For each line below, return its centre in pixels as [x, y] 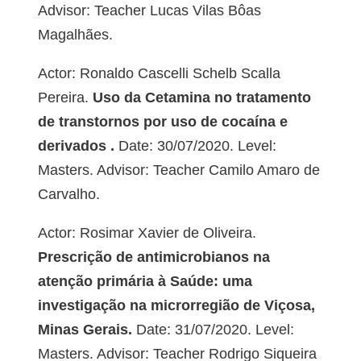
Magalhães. [75, 35]
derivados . [76, 146]
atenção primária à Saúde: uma [145, 282]
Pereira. [63, 98]
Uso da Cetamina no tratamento [199, 98]
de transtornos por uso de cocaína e [162, 122]
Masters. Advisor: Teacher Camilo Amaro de [178, 170]
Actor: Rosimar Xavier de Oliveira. [147, 233]
